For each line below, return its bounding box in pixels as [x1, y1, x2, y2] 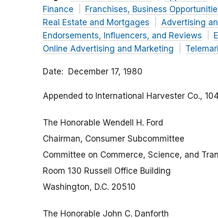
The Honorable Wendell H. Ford [43, 118, 163, 128]
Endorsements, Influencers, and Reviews [43, 31, 202, 41]
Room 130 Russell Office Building [43, 166, 171, 176]
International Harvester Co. [95, 91, 200, 101]
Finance [43, 4, 73, 15]
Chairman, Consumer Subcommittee [43, 134, 184, 144]
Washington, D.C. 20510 [43, 182, 136, 192]
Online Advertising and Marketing [43, 44, 174, 54]
